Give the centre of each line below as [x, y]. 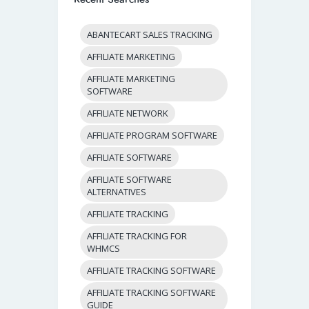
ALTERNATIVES [117, 192]
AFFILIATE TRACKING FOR [137, 236]
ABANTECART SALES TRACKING [150, 35]
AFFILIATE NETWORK [128, 113]
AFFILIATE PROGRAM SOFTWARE [152, 136]
